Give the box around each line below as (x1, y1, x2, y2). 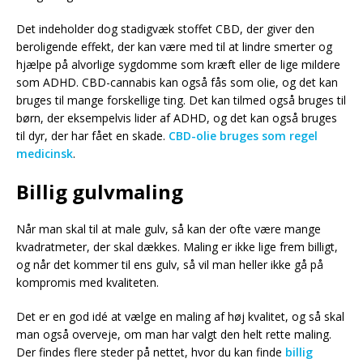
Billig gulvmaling (16, 177, 183, 205)
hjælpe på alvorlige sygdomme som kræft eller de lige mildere (16, 56, 340, 72)
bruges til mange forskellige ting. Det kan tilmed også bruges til (16, 92, 346, 108)
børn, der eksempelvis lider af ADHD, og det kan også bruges (16, 109, 337, 126)
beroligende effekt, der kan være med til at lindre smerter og (16, 38, 332, 54)
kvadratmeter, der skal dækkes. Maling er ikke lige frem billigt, (16, 238, 338, 254)
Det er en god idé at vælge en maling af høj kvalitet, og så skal (16, 308, 344, 324)
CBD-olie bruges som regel (169, 127, 318, 143)
